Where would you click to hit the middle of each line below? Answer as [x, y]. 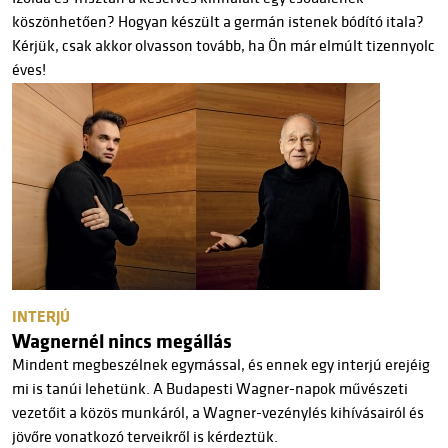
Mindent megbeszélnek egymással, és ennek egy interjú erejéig [221, 365]
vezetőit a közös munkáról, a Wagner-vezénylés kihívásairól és [218, 413]
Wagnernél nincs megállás [122, 341]
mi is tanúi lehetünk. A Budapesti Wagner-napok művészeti [210, 389]
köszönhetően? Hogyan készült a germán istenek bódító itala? [218, 22]
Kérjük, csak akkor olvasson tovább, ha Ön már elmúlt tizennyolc [223, 46]
